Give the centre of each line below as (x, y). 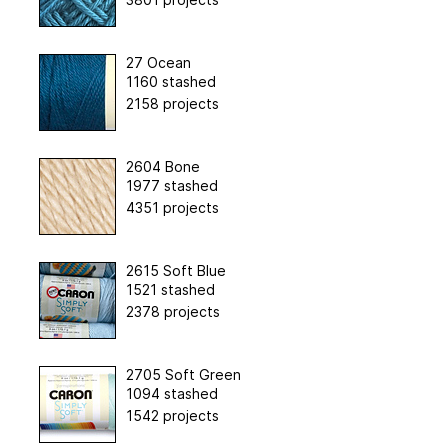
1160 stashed (170, 81)
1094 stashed (171, 393)
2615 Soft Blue (175, 270)
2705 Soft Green (183, 374)
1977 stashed (171, 185)
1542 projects (172, 415)
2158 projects (172, 103)
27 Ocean (158, 62)
